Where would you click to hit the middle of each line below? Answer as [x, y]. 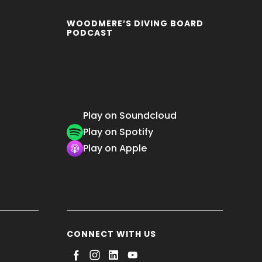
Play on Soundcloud [130, 116]
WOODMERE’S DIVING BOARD [135, 24]
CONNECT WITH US [112, 234]
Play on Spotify [118, 132]
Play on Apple [115, 149]
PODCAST [90, 33]
